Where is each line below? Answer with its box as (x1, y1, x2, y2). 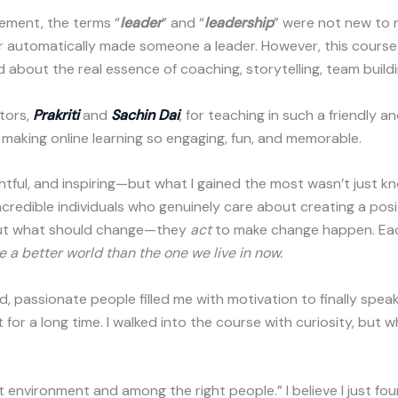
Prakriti (32, 105, 79, 124)
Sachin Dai (110, 105, 179, 124)
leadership (203, 13, 274, 33)
